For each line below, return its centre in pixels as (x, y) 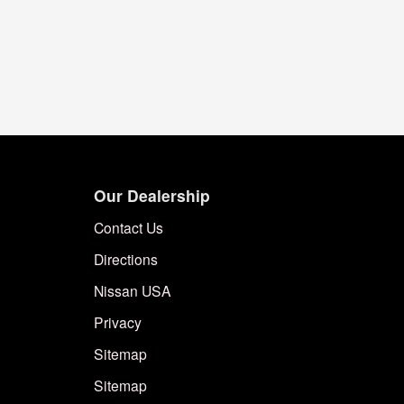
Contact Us (129, 227)
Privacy (118, 321)
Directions (126, 258)
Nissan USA (133, 290)
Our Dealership (152, 195)
